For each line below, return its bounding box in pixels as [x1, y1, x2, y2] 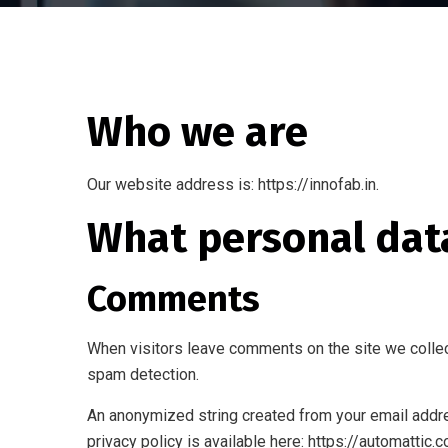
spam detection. [87, 365, 199, 384]
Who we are [87, 107, 308, 157]
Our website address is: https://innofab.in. [87, 175, 379, 194]
